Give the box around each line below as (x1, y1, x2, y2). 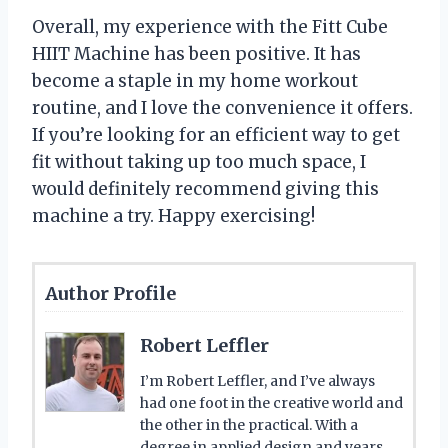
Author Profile (45, 281, 176, 305)
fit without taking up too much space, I (32, 150, 366, 173)
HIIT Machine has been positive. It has (32, 42, 361, 65)
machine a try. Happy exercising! (32, 204, 315, 227)
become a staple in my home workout (32, 69, 358, 92)
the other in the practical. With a (140, 415, 358, 434)
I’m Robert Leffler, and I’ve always (140, 371, 375, 390)
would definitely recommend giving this (32, 177, 379, 200)
